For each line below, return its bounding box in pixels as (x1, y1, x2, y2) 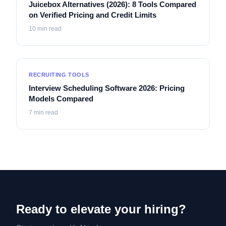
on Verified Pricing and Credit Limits (29, 10, 156, 19)
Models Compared (29, 94, 93, 103)
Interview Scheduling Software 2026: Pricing (29, 83, 185, 92)
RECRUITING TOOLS (29, 71, 89, 78)
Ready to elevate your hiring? (16, 202, 186, 216)
